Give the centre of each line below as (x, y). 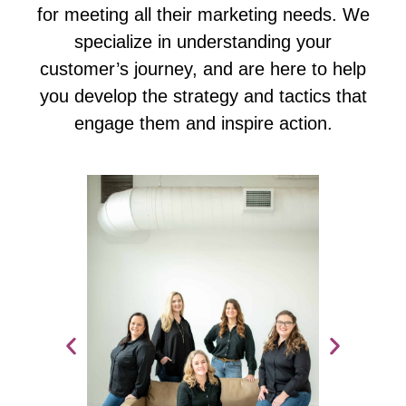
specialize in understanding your (203, 41)
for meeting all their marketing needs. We (203, 14)
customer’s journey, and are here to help (203, 68)
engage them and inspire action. (203, 123)
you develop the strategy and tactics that (203, 96)
